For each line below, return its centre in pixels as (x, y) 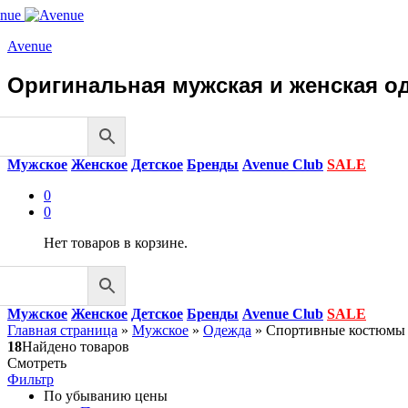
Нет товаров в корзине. (116, 242)
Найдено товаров (76, 346)
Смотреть (37, 362)
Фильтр (31, 379)
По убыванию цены (106, 395)
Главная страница (62, 330)
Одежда (227, 330)
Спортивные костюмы (336, 330)
